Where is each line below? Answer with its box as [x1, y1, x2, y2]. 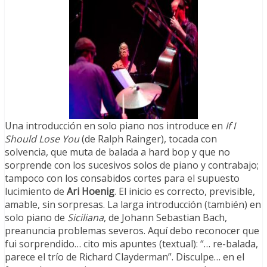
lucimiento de [5, 185, 67, 198]
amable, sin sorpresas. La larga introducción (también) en [5, 198, 261, 212]
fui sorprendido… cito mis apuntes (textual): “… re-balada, [5, 237, 258, 251]
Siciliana [67, 211, 104, 225]
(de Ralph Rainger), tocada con [79, 132, 217, 146]
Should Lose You [5, 132, 79, 146]
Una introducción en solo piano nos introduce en [5, 119, 225, 133]
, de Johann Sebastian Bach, [104, 211, 227, 225]
